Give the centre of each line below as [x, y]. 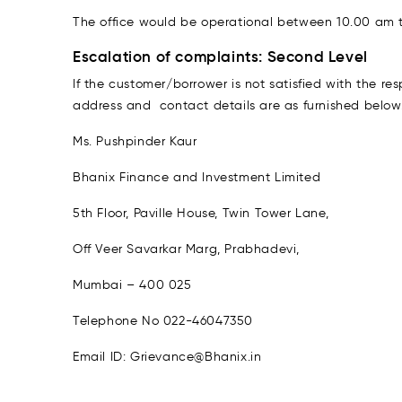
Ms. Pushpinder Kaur [135, 141]
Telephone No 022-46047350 [163, 321]
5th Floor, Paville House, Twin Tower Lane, [201, 213]
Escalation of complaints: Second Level [220, 57]
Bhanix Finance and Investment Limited [197, 177]
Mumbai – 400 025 [132, 285]
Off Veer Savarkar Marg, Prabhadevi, [186, 249]
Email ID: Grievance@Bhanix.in [167, 357]
